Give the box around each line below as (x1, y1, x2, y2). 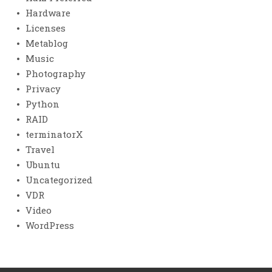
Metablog (25, 36, 68, 49)
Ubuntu (25, 158, 60, 171)
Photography (25, 67, 86, 80)
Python (25, 97, 59, 110)
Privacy (25, 82, 61, 95)
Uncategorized (25, 173, 92, 186)
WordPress (25, 219, 74, 231)
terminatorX (25, 127, 83, 140)
